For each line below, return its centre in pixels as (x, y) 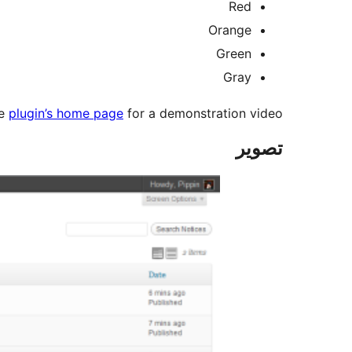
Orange (230, 30)
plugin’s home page (66, 114)
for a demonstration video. (203, 114)
